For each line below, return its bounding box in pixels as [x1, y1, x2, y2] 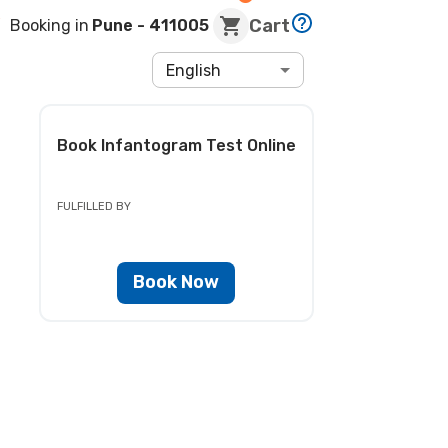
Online [246, 135, 296, 155]
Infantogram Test [100, 135, 247, 155]
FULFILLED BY [56, 199, 131, 213]
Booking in [10, 16, 90, 35]
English [166, 60, 222, 80]
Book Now [133, 271, 220, 294]
